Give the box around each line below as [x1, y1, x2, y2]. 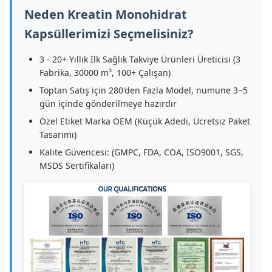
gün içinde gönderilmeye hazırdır [39, 98, 177, 109]
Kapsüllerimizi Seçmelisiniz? [24, 25, 194, 42]
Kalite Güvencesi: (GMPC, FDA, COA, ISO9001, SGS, [39, 146, 243, 158]
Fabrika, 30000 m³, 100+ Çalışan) [39, 67, 171, 78]
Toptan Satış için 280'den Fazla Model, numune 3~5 [39, 84, 248, 96]
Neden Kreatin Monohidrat [24, 6, 187, 22]
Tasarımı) [39, 129, 76, 140]
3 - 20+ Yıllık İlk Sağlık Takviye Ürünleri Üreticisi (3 [39, 53, 240, 65]
